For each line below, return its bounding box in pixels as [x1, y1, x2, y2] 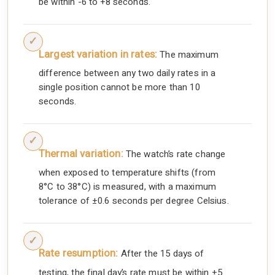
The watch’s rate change [123, 147, 226, 161]
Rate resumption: [39, 246, 118, 261]
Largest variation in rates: [39, 46, 158, 62]
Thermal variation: [39, 145, 123, 161]
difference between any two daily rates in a [39, 66, 216, 80]
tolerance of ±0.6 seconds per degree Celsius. [39, 194, 229, 208]
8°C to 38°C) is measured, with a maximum [39, 180, 216, 194]
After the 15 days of [118, 247, 204, 261]
